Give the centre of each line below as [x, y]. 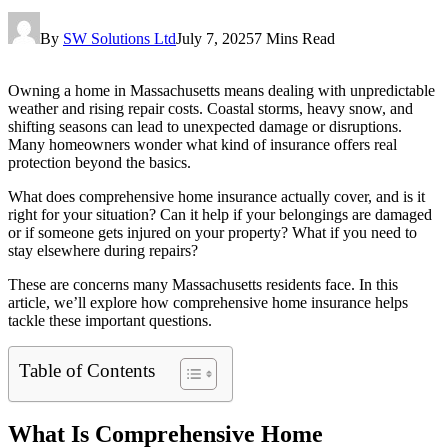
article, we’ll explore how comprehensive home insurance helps [208, 302]
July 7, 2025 [215, 38]
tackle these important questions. [110, 320]
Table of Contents [87, 370]
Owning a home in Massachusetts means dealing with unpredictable [221, 90]
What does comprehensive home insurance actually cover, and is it [216, 196]
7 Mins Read [294, 38]
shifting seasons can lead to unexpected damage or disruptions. [205, 126]
